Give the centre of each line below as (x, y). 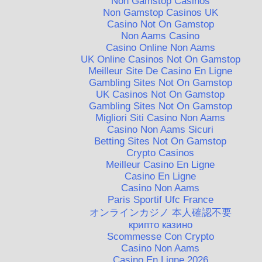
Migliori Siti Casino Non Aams (161, 118)
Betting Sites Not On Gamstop (161, 142)
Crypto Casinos (161, 153)
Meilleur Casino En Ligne (161, 165)
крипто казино (160, 225)
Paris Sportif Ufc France (160, 200)
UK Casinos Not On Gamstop (161, 95)
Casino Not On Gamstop (160, 25)
